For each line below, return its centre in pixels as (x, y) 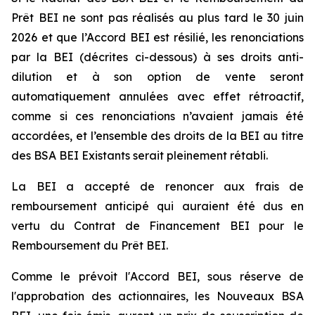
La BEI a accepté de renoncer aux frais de (157, 186)
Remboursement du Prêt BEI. (90, 245)
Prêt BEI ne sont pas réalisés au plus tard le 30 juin (157, 18)
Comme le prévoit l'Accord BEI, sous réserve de (157, 276)
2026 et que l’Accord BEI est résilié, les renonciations (157, 37)
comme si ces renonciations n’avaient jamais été (157, 116)
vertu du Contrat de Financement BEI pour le (157, 226)
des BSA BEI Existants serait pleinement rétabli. (140, 155)
